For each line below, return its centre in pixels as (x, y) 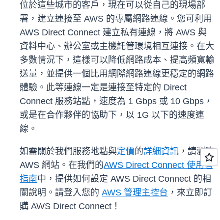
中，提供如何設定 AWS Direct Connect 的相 (124, 179)
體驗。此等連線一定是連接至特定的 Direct (103, 88)
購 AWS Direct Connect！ (70, 206)
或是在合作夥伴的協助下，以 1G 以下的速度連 (112, 115)
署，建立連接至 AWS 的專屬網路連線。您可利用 (116, 19)
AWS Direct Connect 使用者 (158, 165)
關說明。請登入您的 (61, 193)
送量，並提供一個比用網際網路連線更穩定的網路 (117, 74)
